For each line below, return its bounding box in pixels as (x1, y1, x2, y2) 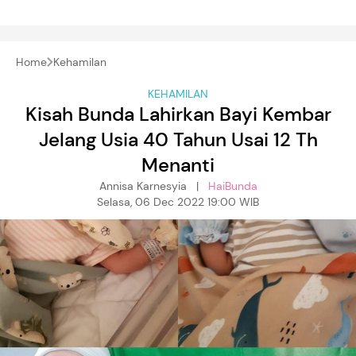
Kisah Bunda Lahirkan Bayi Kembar (25, 101, 331, 126)
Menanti (141, 152, 215, 177)
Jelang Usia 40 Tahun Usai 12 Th (38, 126, 318, 152)
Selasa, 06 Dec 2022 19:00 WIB (97, 194, 259, 209)
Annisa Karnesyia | (99, 178, 208, 193)
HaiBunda (207, 178, 257, 193)
